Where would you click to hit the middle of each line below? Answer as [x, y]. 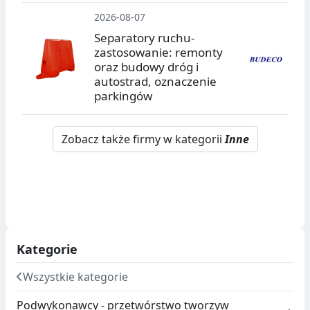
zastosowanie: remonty [158, 53]
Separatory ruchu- [144, 38]
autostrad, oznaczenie [155, 82]
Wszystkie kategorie [75, 277]
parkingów [123, 96]
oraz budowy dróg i [146, 67]
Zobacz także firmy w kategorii [143, 139]
